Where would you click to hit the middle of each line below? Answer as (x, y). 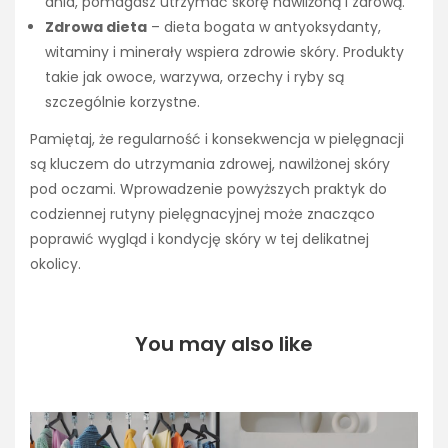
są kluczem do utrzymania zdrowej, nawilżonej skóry (210, 163)
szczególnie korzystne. (122, 102)
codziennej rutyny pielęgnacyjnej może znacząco (202, 213)
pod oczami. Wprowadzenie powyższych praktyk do (208, 188)
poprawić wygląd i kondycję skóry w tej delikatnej (199, 238)
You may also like (224, 343)
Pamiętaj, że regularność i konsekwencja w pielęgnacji (217, 138)
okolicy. (55, 263)
